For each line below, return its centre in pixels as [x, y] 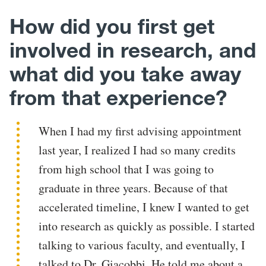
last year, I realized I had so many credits [137, 150]
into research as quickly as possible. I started [147, 226]
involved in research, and [133, 50]
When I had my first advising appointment [140, 131]
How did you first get [112, 27]
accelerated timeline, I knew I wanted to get [144, 207]
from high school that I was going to [126, 169]
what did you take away [125, 74]
